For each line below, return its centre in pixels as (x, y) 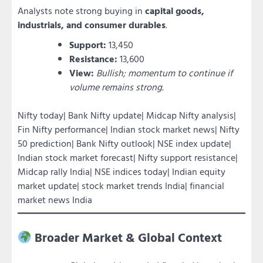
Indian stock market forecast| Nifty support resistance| (128, 157)
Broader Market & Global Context (128, 237)
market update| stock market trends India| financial (121, 185)
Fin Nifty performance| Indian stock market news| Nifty (129, 129)
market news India (55, 199)
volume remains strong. (117, 87)
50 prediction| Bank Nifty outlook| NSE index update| (124, 143)
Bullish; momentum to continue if (164, 73)
